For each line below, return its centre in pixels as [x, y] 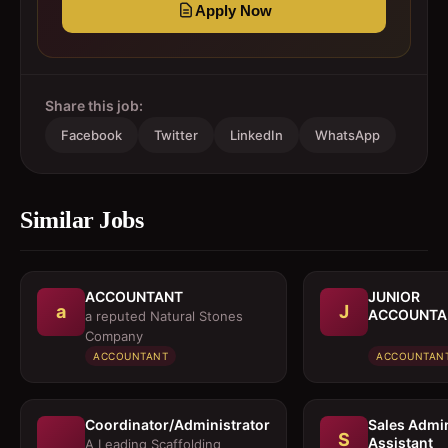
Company [114, 336]
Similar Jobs [81, 220]
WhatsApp [347, 135]
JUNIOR [394, 296]
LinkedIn [256, 135]
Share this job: [94, 105]
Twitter [176, 135]
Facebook [91, 135]
